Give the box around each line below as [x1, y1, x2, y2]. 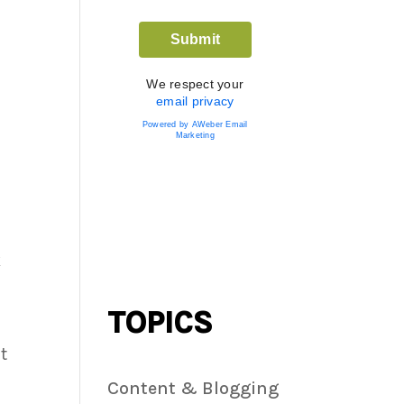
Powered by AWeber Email [142, 120, 248, 130]
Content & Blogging [107, 378, 280, 399]
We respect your [146, 77, 244, 92]
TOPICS [107, 304, 214, 342]
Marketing [175, 131, 215, 141]
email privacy [156, 94, 234, 109]
